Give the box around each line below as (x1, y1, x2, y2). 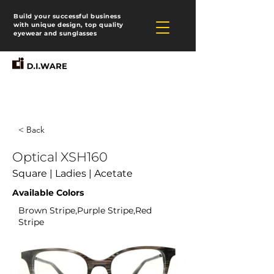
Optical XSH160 (12, 149, 108, 165)
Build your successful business (13, 12, 120, 20)
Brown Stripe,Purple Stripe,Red (18, 205, 152, 216)
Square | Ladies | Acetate (12, 168, 133, 179)
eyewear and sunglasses (13, 29, 97, 37)
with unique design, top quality (13, 21, 124, 29)
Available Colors (12, 187, 84, 198)
